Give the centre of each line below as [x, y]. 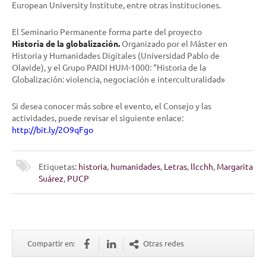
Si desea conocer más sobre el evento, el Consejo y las [112, 106]
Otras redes [164, 243]
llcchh [202, 167]
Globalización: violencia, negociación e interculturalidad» [118, 79]
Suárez [51, 178]
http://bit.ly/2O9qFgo [53, 130]
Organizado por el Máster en [175, 44]
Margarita [235, 167]
